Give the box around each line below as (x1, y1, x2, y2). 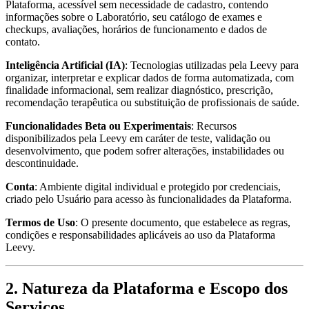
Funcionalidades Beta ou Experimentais (6, 119, 191, 132)
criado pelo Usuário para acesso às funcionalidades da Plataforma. (6, 192, 292, 205)
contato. (6, 35, 40, 48)
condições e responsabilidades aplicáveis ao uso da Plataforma (6, 228, 275, 241)
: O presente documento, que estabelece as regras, (75, 216, 290, 228)
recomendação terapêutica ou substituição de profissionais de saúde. (6, 96, 299, 108)
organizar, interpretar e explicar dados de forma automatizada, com (6, 71, 294, 83)
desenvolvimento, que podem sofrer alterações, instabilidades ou (6, 144, 284, 157)
